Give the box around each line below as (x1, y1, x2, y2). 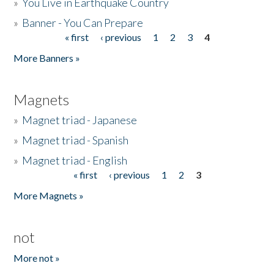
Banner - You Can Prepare (22, 16, 144, 29)
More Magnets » (13, 190, 84, 201)
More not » (13, 252, 61, 264)
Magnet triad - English (22, 154, 128, 167)
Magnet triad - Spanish (22, 133, 129, 147)
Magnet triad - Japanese (22, 113, 138, 127)
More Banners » (13, 52, 81, 64)
